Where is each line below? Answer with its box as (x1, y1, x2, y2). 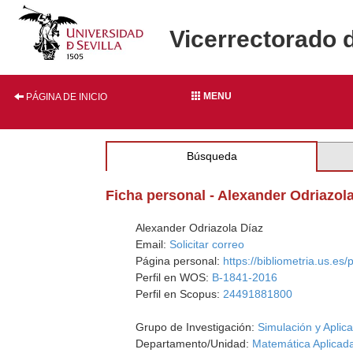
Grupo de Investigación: (136, 321, 258, 333)
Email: (136, 238, 170, 251)
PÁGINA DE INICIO (24, 91, 107, 102)
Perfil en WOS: (136, 271, 213, 284)
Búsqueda (186, 150, 237, 162)
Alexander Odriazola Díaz (136, 221, 264, 234)
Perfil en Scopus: (136, 288, 224, 300)
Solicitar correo (169, 238, 245, 251)
